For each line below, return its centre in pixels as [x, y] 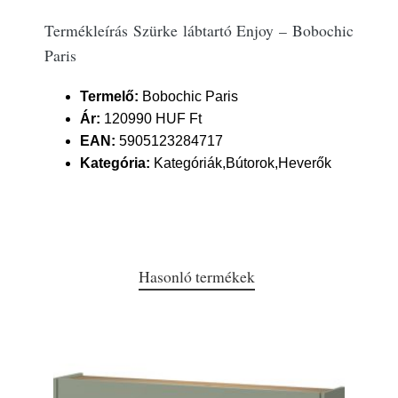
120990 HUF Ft [151, 119]
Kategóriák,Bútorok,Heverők [241, 163]
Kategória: [115, 163]
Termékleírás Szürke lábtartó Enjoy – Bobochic [199, 30]
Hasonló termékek [196, 276]
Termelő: [109, 96]
